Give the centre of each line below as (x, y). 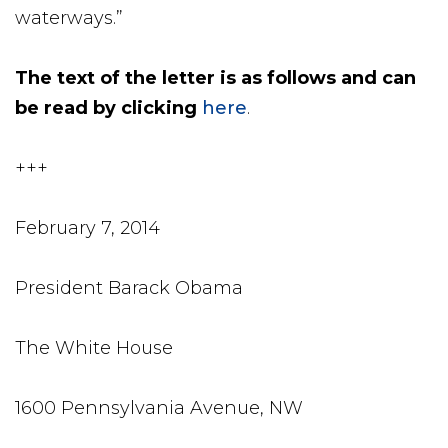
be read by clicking (108, 108)
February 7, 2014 (87, 228)
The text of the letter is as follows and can (215, 78)
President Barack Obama (129, 288)
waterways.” (69, 18)
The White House (94, 348)
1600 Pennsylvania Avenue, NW (159, 408)
